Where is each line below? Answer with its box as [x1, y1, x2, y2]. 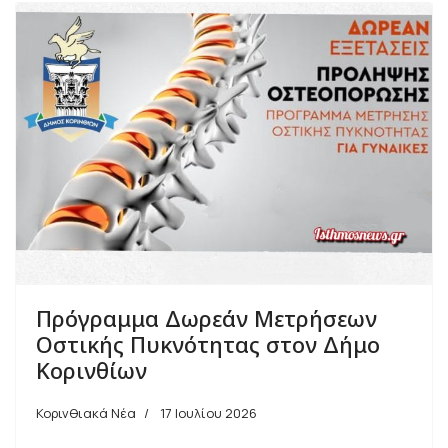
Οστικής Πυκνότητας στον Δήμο [36, 329, 380, 360]
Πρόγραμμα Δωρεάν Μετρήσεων [36, 303, 377, 334]
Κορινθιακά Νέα [36, 404, 136, 423]
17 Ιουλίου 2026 [160, 404, 257, 423]
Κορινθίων [36, 355, 147, 386]
